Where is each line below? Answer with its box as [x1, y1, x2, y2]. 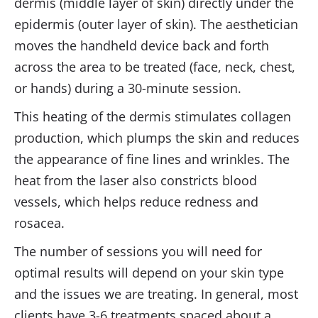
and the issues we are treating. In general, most [14, 285, 298, 303]
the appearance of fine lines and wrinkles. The [14, 150, 290, 168]
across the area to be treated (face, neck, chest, [14, 58, 295, 76]
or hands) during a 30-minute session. [14, 79, 241, 97]
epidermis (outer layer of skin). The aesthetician [14, 16, 298, 33]
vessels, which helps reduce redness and [14, 193, 258, 211]
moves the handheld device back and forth [14, 37, 269, 55]
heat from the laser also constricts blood [14, 172, 257, 190]
